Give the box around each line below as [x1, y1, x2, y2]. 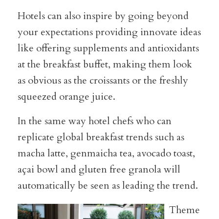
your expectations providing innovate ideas [17, 25, 201, 39]
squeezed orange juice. [17, 90, 115, 103]
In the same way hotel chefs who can [17, 114, 172, 128]
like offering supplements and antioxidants [17, 42, 199, 55]
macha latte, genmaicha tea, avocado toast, [17, 147, 195, 160]
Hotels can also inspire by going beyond [17, 9, 189, 22]
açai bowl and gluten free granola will [17, 163, 180, 176]
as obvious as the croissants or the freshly [17, 74, 188, 87]
